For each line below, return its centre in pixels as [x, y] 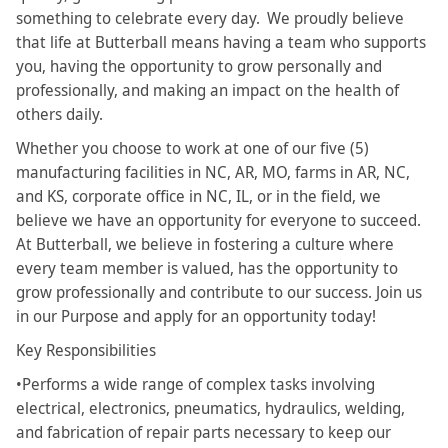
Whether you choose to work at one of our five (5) [192, 148]
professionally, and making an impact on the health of [207, 90]
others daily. [62, 114]
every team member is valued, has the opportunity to [207, 268]
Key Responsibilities [86, 350]
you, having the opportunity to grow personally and [199, 66]
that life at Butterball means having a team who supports [221, 42]
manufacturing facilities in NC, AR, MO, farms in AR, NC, [213, 172]
